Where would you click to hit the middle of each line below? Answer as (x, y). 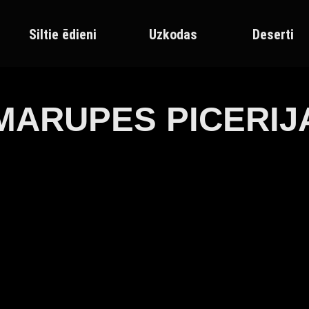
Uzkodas (173, 34)
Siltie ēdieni (63, 34)
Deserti (273, 34)
